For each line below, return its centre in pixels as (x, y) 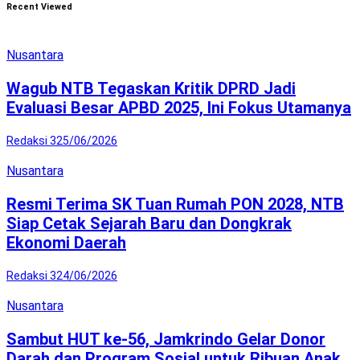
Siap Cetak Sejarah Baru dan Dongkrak (149, 224)
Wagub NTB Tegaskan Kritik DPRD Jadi (151, 89)
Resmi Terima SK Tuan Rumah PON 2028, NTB (175, 205)
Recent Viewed (39, 7)
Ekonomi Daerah (66, 243)
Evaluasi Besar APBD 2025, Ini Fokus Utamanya (179, 108)
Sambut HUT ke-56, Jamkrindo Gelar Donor (166, 340)
